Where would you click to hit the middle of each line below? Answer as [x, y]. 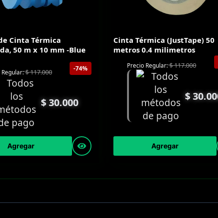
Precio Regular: [148, 65]
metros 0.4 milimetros [154, 50]
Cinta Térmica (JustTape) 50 [164, 40]
